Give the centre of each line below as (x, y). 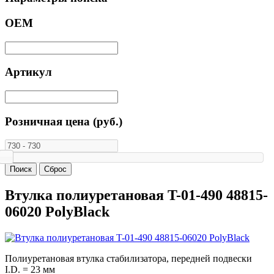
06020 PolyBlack (57, 212)
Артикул (28, 72)
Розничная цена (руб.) (64, 121)
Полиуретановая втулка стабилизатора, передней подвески (128, 259)
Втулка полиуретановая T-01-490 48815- (136, 195)
